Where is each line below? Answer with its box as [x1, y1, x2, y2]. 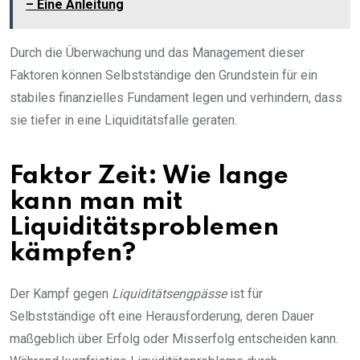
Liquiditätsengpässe [112, 286, 227, 302]
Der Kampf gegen [10, 286, 112, 302]
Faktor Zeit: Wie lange [10, 164, 288, 190]
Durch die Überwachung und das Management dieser [10, 45, 305, 61]
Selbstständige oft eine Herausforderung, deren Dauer [10, 309, 314, 325]
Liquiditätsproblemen [10, 215, 279, 241]
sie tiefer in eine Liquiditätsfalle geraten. [10, 112, 237, 129]
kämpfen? [10, 241, 136, 267]
